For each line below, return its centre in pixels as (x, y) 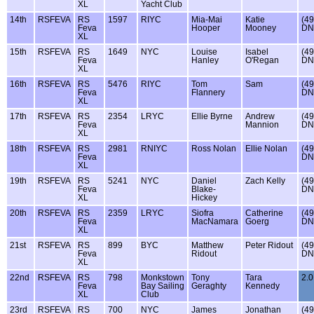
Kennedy (262, 286)
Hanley (205, 60)
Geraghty (209, 286)
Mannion (262, 124)
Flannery (208, 92)
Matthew (207, 245)
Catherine (264, 213)
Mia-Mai (207, 19)
